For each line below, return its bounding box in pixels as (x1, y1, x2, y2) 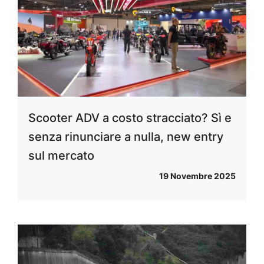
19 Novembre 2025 (159, 171, 236, 181)
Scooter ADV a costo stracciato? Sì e (28, 111, 232, 126)
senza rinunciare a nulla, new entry (28, 130, 223, 144)
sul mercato (28, 148, 94, 163)
